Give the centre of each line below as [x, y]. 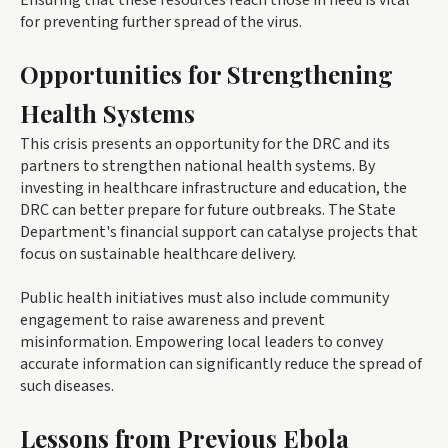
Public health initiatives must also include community [204, 298]
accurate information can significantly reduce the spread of [221, 364]
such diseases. [67, 386]
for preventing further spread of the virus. [161, 22]
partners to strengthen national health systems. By [197, 166]
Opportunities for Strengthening [206, 74]
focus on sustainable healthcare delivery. [158, 254]
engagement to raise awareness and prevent [172, 320]
